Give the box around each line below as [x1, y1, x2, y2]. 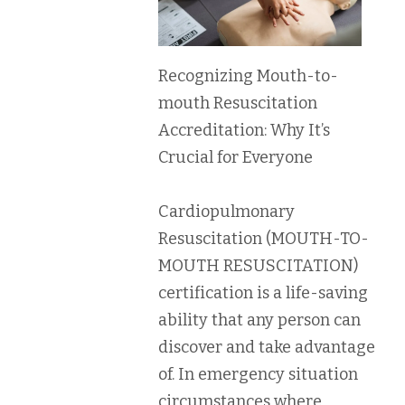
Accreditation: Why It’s [158, 119, 330, 140]
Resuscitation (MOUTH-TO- [158, 228, 369, 249]
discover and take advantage [158, 336, 375, 357]
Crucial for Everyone [158, 146, 313, 167]
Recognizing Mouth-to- [158, 65, 338, 86]
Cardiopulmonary [158, 201, 295, 221]
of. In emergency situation [158, 363, 358, 384]
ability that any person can [158, 309, 361, 330]
